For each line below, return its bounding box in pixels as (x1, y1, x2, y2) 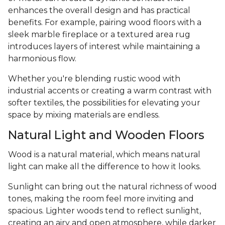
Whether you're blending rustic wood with (8, 74, 180, 84)
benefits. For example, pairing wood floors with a (8, 18, 201, 28)
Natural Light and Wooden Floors (8, 128, 204, 143)
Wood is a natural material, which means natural (8, 150, 200, 160)
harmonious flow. (8, 54, 78, 64)
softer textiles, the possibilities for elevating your (8, 98, 200, 108)
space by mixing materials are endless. (8, 110, 160, 120)
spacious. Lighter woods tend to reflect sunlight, (8, 206, 201, 216)
